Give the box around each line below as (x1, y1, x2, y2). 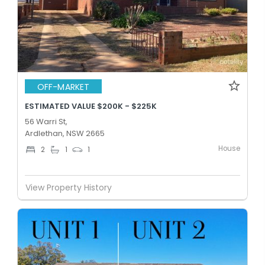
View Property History (25, 181, 112, 193)
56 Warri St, (25, 116, 67, 127)
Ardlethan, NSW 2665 (25, 128, 105, 139)
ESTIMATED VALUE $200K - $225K (25, 101, 157, 112)
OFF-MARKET (37, 80, 89, 93)
